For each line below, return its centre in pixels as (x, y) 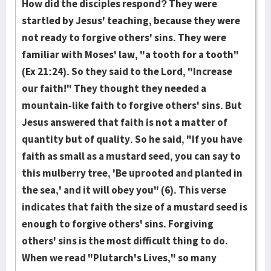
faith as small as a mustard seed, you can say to (131, 156)
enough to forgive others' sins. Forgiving (118, 224)
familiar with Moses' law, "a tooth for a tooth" (130, 54)
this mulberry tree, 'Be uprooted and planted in (132, 173)
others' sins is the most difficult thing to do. (125, 241)
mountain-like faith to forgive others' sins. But (132, 105)
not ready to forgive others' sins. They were (124, 38)
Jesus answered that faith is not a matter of (125, 122)
